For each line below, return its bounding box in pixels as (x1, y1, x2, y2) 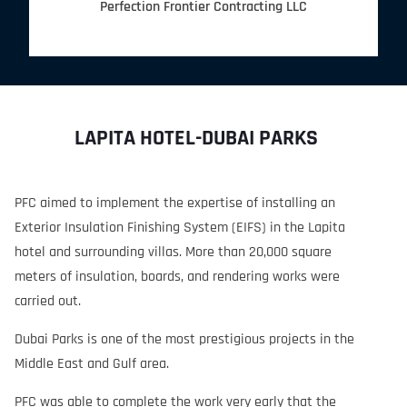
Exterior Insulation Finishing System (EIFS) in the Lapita (15, 218, 345, 238)
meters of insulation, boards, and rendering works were (15, 267, 340, 287)
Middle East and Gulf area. (15, 354, 169, 374)
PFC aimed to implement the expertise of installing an (15, 194, 335, 213)
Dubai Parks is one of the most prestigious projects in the (15, 330, 354, 350)
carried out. (15, 292, 81, 312)
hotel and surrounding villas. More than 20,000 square (15, 243, 332, 263)
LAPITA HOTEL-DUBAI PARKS (74, 124, 318, 153)
